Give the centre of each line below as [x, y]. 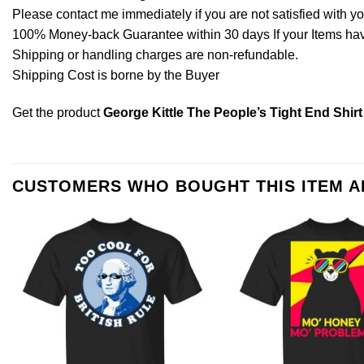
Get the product [58, 112]
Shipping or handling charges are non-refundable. [155, 54]
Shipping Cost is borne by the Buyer [116, 75]
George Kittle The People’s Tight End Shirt [233, 112]
